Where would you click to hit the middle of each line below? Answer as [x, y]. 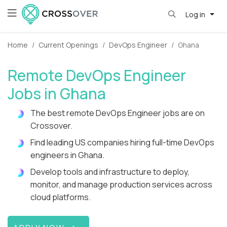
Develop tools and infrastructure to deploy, [110, 172]
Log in [196, 14]
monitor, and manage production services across [121, 185]
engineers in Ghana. [67, 155]
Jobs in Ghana [57, 94]
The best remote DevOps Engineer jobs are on [118, 113]
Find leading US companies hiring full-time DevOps [122, 143]
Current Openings [68, 45]
